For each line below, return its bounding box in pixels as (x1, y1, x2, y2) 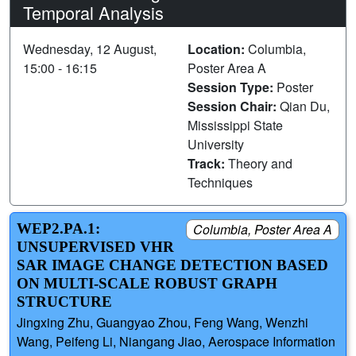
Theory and (228, 153, 292, 172)
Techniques (188, 172, 253, 192)
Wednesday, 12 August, (23, 39, 157, 58)
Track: (188, 153, 228, 172)
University (188, 134, 244, 153)
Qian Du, (280, 96, 330, 115)
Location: (188, 39, 248, 58)
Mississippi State (188, 115, 283, 134)
